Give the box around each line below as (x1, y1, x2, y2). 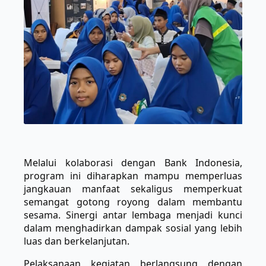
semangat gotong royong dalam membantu (24, 195, 242, 209)
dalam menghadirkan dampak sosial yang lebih (24, 221, 242, 235)
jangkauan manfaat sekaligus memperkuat (24, 182, 242, 196)
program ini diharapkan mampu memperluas (24, 169, 242, 183)
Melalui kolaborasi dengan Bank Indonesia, (24, 156, 242, 170)
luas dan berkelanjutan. (24, 235, 129, 248)
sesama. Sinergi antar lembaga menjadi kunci (24, 208, 242, 222)
